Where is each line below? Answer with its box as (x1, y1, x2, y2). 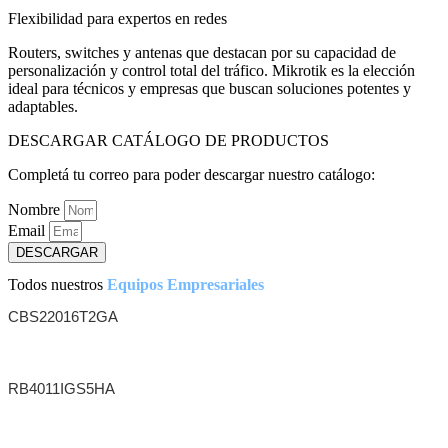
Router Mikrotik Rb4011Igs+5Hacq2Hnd (8, 413, 405, 437)
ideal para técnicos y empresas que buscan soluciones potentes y (8, 80, 411, 98)
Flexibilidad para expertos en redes (8, 10, 227, 28)
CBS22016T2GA (8, 307, 118, 325)
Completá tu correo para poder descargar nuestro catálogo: (8, 166, 375, 184)
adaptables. (8, 98, 78, 116)
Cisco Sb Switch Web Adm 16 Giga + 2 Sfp (8, 340, 435, 364)
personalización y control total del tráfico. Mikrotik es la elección (8, 62, 415, 80)
